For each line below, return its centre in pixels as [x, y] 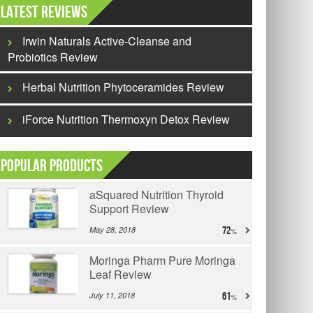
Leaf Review [121, 275]
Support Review [129, 209]
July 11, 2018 [112, 296]
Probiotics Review [53, 57]
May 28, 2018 [112, 230]
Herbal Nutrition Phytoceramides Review [123, 87]
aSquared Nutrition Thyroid [156, 195]
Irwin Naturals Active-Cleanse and [107, 41]
